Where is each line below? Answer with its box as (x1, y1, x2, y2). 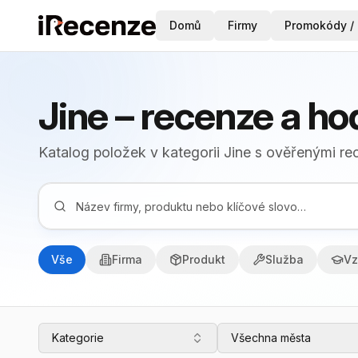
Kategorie (52, 331, 104, 344)
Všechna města (231, 331, 311, 344)
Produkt (182, 253, 225, 266)
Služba (265, 253, 304, 266)
